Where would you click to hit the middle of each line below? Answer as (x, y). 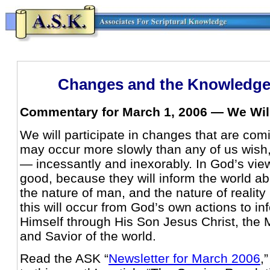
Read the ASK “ (64, 258)
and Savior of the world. (88, 236)
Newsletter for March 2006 (184, 258)
